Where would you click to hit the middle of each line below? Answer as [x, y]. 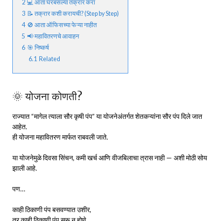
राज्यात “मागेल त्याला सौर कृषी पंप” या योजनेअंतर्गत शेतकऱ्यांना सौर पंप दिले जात [107, 116]
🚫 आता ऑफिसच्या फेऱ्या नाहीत [62, 25]
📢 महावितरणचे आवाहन [53, 36]
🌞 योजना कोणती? [47, 96]
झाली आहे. [25, 168]
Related [50, 59]
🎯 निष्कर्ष [38, 47]
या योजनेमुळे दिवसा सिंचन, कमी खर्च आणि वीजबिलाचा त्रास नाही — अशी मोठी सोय [110, 157]
